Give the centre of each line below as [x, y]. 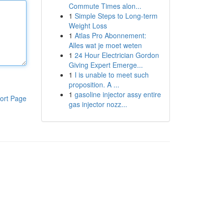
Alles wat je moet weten [105, 45]
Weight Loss [88, 26]
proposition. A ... [94, 84]
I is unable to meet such [111, 75]
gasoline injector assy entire [118, 94]
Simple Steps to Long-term [116, 16]
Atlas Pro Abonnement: [110, 35]
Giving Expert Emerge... [106, 65]
